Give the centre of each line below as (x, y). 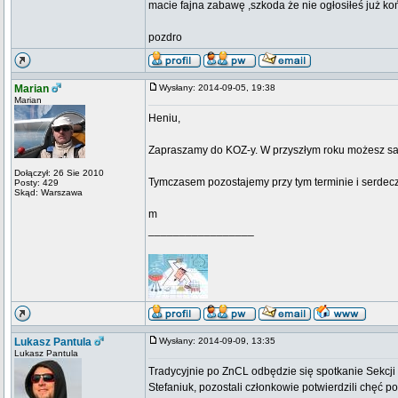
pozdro (165, 37)
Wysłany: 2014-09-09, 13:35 (221, 341)
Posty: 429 (36, 183)
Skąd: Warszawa (48, 192)
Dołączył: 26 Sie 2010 (59, 173)
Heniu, (164, 118)
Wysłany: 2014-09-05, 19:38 (221, 88)
